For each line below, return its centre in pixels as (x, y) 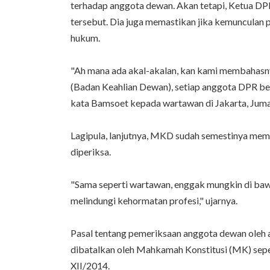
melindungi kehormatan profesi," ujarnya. (154, 200)
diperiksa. (91, 151)
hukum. (85, 37)
